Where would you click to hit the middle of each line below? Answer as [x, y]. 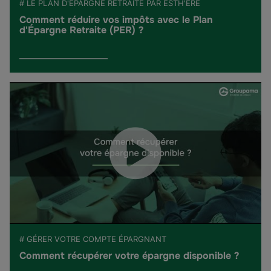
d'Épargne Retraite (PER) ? [81, 30]
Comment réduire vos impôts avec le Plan [116, 19]
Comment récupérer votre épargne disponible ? [129, 256]
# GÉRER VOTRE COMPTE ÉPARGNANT [93, 239]
